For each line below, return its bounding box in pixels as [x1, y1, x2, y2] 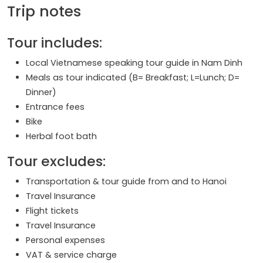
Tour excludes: [7, 151, 106, 171]
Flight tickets [26, 204, 79, 217]
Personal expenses [26, 234, 105, 246]
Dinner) [26, 86, 56, 98]
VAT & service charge [26, 248, 117, 261]
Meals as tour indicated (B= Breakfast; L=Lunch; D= [26, 71, 240, 83]
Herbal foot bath [26, 130, 97, 142]
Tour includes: [7, 32, 102, 52]
